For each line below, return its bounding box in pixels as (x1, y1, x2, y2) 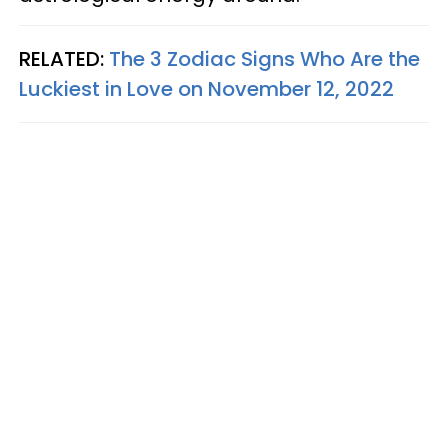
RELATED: (19, 44, 109, 73)
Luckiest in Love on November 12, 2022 (19, 74, 394, 103)
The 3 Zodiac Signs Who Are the (109, 44, 420, 73)
